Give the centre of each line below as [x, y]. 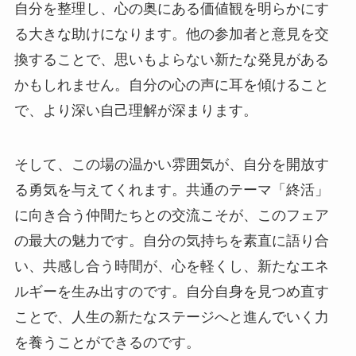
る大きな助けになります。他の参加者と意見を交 [171, 35]
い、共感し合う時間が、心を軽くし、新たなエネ [171, 267]
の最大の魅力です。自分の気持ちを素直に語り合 [171, 241]
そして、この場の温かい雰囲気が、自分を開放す [171, 165]
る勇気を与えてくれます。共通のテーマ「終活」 [171, 190]
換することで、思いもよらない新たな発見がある [171, 60]
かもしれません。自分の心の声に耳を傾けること [171, 85]
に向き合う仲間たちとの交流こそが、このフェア [171, 216]
